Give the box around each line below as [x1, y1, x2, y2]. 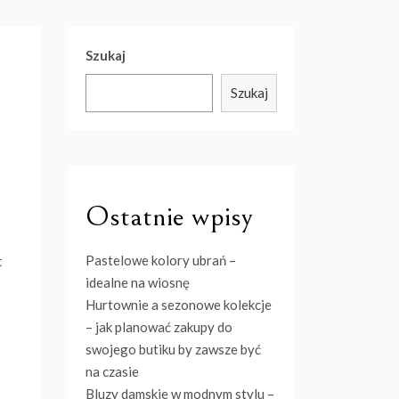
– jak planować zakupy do [85, 319, 232, 335]
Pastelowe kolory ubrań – [85, 252, 236, 268]
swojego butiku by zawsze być [85, 341, 261, 357]
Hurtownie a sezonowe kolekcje [85, 297, 272, 313]
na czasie [85, 363, 139, 379]
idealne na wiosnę [85, 274, 190, 290]
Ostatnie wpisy [85, 199, 253, 233]
